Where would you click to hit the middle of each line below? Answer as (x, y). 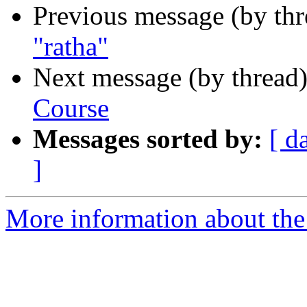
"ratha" (71, 47)
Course (71, 108)
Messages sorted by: (148, 139)
